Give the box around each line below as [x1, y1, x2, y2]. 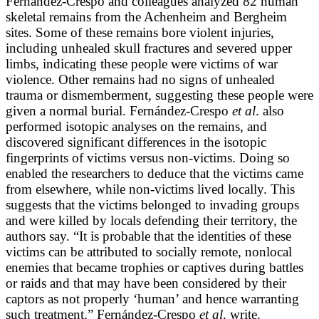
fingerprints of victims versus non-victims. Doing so [6, 150, 290, 165]
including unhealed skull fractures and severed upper [6, 40, 292, 56]
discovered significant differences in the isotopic [6, 134, 266, 150]
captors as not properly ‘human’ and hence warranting [6, 291, 299, 306]
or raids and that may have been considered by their [6, 275, 286, 291]
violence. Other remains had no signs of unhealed [6, 71, 275, 87]
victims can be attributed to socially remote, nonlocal [6, 244, 292, 259]
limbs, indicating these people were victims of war [6, 56, 278, 71]
